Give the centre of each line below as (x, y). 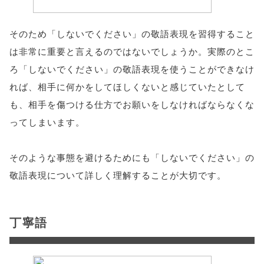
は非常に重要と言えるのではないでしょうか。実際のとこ (132, 51)
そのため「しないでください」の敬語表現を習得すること (132, 33)
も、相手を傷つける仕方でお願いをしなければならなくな (132, 104)
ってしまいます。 (47, 122)
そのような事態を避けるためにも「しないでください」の (132, 157)
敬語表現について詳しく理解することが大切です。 (118, 175)
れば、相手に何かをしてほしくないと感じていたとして (127, 86)
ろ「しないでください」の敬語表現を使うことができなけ (132, 69)
